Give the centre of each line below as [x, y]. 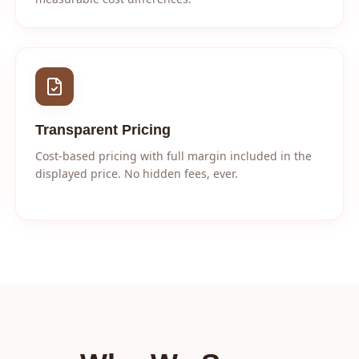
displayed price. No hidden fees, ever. [136, 173]
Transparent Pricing [103, 130]
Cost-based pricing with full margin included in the [173, 156]
